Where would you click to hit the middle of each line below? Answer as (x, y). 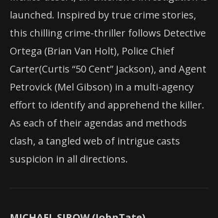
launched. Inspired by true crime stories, (103, 15)
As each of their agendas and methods (98, 123)
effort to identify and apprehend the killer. (107, 105)
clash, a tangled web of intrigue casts (95, 141)
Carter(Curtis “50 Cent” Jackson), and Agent (108, 69)
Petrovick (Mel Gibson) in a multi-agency (102, 87)
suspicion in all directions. (69, 159)
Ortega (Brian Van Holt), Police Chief (92, 51)
